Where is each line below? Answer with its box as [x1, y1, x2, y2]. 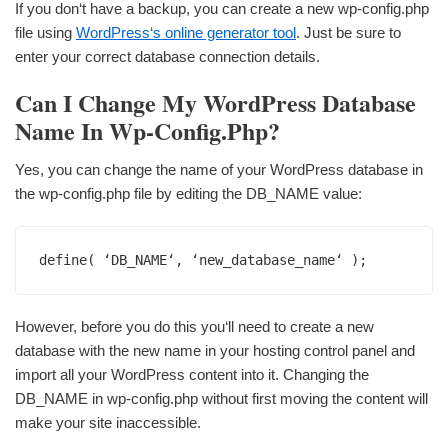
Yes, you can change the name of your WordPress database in [15, 160, 423, 178]
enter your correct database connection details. [15, 48, 320, 66]
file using [15, 24, 76, 42]
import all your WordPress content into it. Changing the [15, 365, 369, 383]
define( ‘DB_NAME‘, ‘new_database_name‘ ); [39, 251, 367, 268]
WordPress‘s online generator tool [76, 24, 296, 42]
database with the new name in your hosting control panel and [15, 341, 415, 359]
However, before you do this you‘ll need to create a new [15, 317, 374, 335]
